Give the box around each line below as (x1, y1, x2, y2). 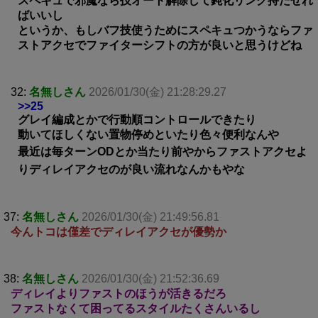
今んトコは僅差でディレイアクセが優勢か (11, 225, 226, 238)
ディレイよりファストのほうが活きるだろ (11, 287, 226, 300)
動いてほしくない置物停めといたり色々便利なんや (18, 128, 279, 141)
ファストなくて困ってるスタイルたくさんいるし (11, 302, 261, 314)
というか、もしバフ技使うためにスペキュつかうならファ (18, 23, 313, 36)
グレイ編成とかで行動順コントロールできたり (18, 113, 256, 126)
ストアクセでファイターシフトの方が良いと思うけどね (18, 38, 302, 51)
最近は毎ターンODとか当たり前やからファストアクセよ (18, 145, 307, 158)
